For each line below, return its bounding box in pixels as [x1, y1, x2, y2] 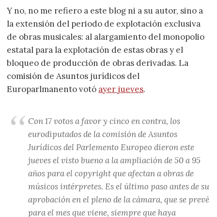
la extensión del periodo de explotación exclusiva [7, 18, 201, 30]
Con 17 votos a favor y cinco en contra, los [28, 116, 181, 127]
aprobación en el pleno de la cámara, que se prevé [28, 194, 210, 205]
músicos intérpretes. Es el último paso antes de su [28, 181, 210, 192]
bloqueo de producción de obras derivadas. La [7, 58, 189, 69]
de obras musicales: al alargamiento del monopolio [7, 31, 205, 43]
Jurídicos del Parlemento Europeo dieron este [28, 142, 195, 153]
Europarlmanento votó [7, 84, 99, 95]
